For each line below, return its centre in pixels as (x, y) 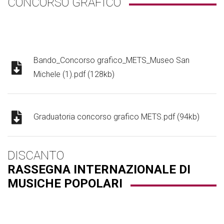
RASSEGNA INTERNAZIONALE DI (99, 170)
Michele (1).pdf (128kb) (74, 74)
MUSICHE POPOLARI (65, 184)
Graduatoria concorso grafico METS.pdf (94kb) (116, 117)
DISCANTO (36, 156)
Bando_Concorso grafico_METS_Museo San (111, 60)
